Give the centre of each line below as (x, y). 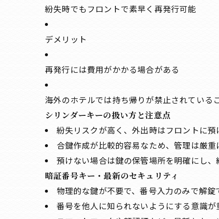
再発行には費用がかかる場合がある (112, 70)
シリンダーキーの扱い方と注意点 (108, 115)
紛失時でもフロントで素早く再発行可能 (121, 9)
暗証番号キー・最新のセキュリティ (112, 176)
